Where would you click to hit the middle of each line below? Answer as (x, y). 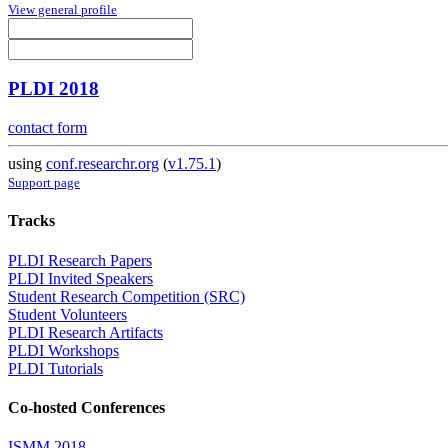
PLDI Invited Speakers (80, 278)
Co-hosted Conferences (86, 407)
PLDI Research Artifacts (85, 332)
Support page (44, 183)
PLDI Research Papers (80, 260)
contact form (47, 128)
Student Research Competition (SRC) (126, 296)
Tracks (31, 221)
